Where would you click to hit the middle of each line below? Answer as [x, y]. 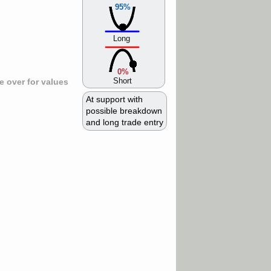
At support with [114, 100]
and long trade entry [125, 123]
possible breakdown [124, 111]
